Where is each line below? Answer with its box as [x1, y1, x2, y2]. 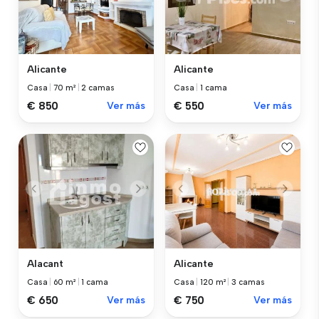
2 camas [81, 83, 115, 93]
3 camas [231, 278, 265, 288]
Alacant [27, 258, 64, 271]
